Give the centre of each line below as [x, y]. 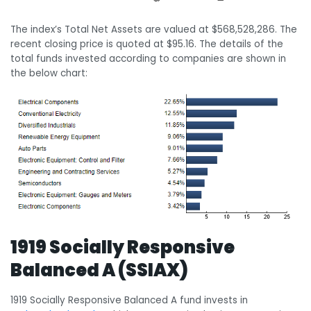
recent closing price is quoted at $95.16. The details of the [147, 44]
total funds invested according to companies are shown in [148, 58]
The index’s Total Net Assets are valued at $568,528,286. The [154, 29]
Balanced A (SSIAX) [99, 270]
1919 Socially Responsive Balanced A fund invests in [129, 301]
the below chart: [49, 73]
